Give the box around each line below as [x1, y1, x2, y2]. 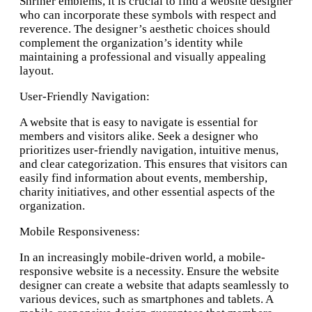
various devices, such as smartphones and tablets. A [19, 292, 273, 306]
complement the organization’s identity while [19, 36, 243, 50]
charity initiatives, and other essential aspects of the [19, 185, 275, 199]
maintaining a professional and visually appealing [19, 50, 266, 64]
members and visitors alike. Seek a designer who [19, 130, 258, 143]
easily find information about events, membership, [19, 171, 267, 185]
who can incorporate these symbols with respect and [19, 8, 276, 22]
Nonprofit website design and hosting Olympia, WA [48, 294, 277, 306]
